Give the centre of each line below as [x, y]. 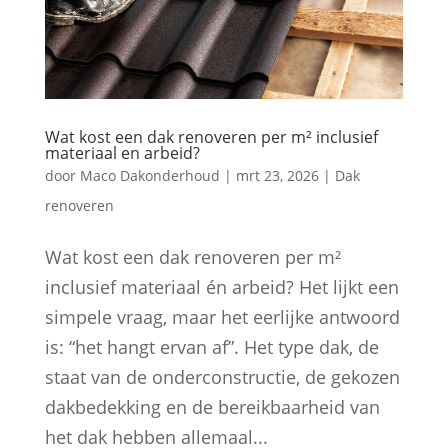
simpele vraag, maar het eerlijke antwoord [222, 317]
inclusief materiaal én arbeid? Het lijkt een [221, 287]
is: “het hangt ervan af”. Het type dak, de [211, 347]
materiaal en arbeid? [122, 153]
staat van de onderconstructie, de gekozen [222, 377]
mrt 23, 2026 [277, 176]
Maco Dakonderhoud [149, 176]
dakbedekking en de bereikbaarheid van [212, 407]
